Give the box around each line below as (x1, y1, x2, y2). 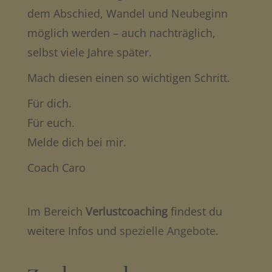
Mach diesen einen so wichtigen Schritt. (27, 70, 230, 85)
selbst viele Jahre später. (27, 44, 152, 59)
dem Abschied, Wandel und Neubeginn (27, 5, 228, 21)
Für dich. (27, 95, 72, 110)
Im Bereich (27, 203, 83, 219)
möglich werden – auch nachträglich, (27, 25, 216, 40)
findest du (170, 203, 222, 219)
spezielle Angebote (119, 223, 216, 238)
